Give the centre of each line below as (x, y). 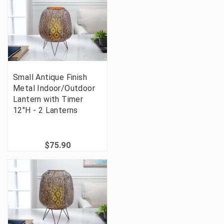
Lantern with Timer (48, 99)
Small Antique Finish (50, 77)
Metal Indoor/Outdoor (54, 88)
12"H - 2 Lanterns (45, 110)
